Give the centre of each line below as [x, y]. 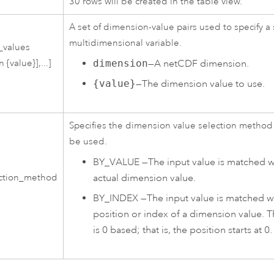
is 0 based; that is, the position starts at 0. [182, 230]
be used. [88, 142]
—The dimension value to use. [200, 83]
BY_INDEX [115, 198]
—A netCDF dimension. [198, 63]
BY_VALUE [116, 162]
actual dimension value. [144, 178]
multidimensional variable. [126, 43]
